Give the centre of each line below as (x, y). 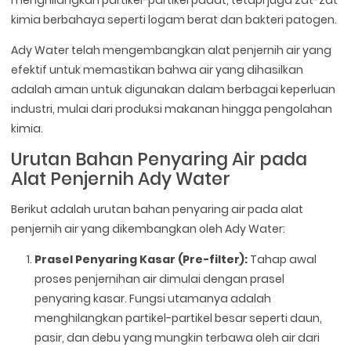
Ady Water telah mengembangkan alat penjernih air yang (172, 50)
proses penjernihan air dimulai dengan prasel (160, 279)
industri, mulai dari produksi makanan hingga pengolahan (172, 109)
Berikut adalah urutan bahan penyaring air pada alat (157, 209)
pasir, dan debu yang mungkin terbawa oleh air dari (177, 337)
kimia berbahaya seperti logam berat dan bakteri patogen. (174, 19)
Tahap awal (282, 259)
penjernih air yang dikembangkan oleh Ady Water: (148, 228)
